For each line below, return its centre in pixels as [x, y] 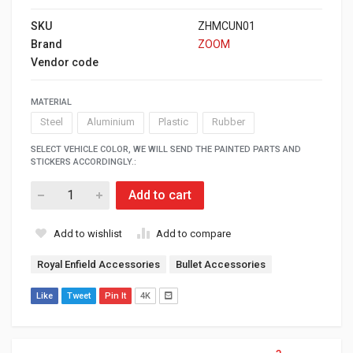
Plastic [173, 122]
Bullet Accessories [221, 264]
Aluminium [111, 122]
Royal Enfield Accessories [98, 264]
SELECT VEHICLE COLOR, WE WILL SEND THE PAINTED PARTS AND [166, 149]
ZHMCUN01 [227, 26]
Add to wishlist [88, 233]
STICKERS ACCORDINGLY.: [84, 162]
